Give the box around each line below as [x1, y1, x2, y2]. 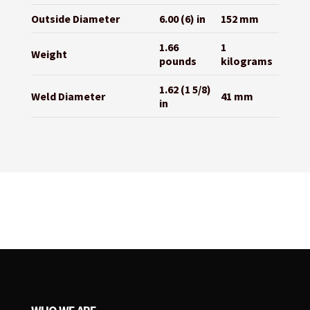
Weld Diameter [30, 89, 105, 104]
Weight [30, 47, 67, 62]
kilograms [220, 54, 273, 69]
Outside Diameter [30, 12, 120, 26]
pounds [158, 54, 197, 69]
